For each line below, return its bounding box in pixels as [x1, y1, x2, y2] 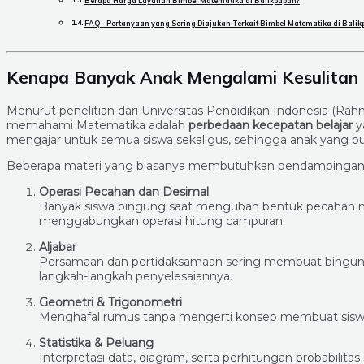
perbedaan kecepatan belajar [188, 117, 353, 132]
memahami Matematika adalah [6, 117, 188, 132]
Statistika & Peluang [39, 335, 154, 350]
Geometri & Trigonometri [39, 294, 182, 310]
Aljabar [39, 239, 76, 254]
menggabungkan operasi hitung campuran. [39, 213, 285, 228]
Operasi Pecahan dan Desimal [39, 184, 209, 199]
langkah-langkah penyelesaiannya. [39, 268, 232, 284]
